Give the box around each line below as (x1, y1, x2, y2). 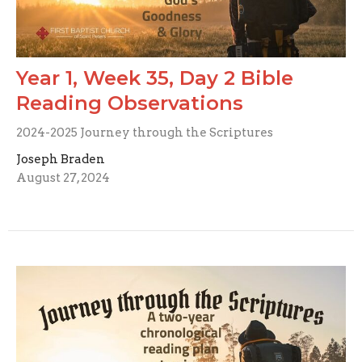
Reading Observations (16, 90, 243, 115)
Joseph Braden (16, 151, 105, 166)
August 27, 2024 (16, 170, 110, 185)
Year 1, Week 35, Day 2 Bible (16, 65, 293, 90)
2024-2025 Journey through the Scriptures (16, 124, 273, 140)
